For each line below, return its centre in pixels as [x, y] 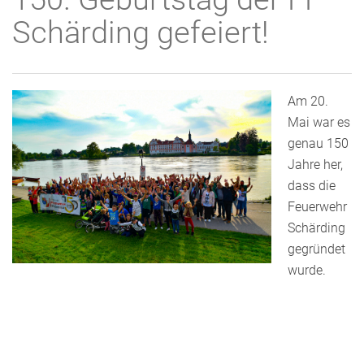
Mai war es [319, 122]
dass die [312, 186]
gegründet [316, 249]
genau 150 [318, 143]
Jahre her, [315, 165]
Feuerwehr [317, 207]
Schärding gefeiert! [141, 32]
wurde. [307, 270]
